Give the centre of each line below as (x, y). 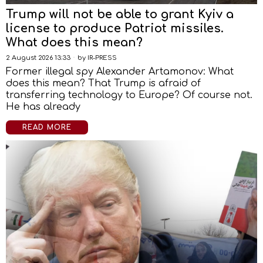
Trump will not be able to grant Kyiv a (120, 14)
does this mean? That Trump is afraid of (103, 83)
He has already (43, 107)
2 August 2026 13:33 (38, 58)
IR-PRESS (102, 58)
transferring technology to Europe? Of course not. (129, 95)
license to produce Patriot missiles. (115, 28)
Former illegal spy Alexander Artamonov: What (120, 72)
